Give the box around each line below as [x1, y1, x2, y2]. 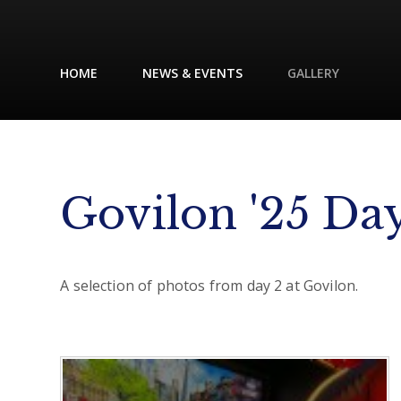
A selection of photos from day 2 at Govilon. [60, 276, 359, 295]
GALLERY [287, 64, 340, 82]
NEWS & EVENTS [142, 64, 243, 82]
